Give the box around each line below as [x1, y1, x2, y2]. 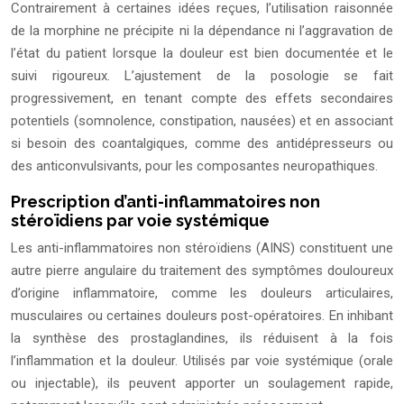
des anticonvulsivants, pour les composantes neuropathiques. [11, 158, 378, 175]
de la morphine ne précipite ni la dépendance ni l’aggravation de [11, 23, 393, 40]
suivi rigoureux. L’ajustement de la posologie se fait [11, 68, 393, 85]
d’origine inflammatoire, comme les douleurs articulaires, [11, 285, 393, 302]
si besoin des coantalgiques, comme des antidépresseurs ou [11, 135, 393, 152]
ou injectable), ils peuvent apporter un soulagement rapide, [11, 375, 393, 392]
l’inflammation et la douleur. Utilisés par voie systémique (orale [11, 353, 393, 370]
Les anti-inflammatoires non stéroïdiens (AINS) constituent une [11, 240, 393, 257]
